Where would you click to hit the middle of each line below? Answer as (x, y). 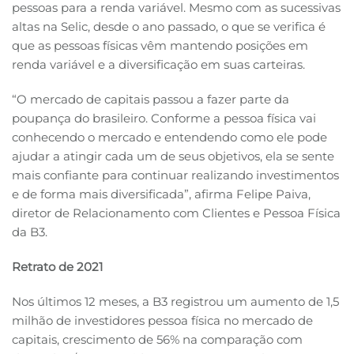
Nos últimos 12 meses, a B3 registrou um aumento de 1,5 (175, 302)
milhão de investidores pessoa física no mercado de (162, 321)
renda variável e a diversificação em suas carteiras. (158, 65)
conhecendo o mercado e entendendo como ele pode (169, 137)
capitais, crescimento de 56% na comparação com (157, 340)
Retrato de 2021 (89, 267)
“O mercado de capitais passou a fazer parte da (151, 100)
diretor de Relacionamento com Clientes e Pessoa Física (176, 213)
